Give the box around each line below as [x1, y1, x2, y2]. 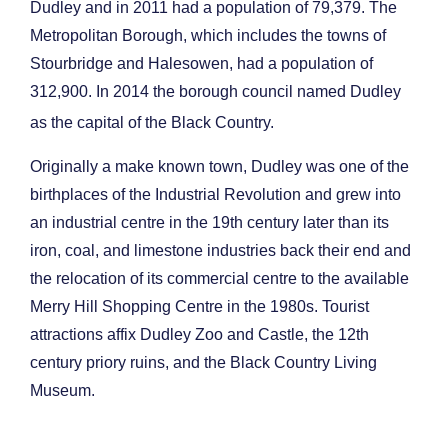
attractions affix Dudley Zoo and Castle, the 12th [30, 326, 369, 344]
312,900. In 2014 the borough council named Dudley [30, 83, 401, 101]
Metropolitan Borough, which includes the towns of [30, 27, 386, 45]
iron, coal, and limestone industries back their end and [30, 242, 411, 260]
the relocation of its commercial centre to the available [30, 270, 409, 288]
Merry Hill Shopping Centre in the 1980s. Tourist [30, 298, 369, 316]
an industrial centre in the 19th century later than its [30, 214, 389, 232]
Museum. [30, 382, 95, 400]
